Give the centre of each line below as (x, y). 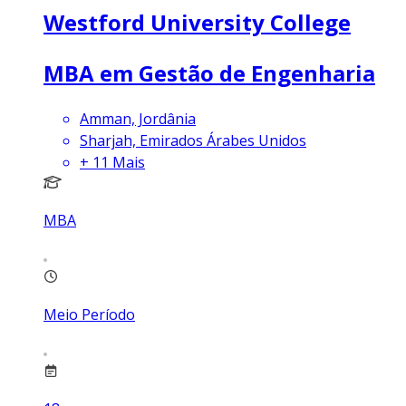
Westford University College (197, 22)
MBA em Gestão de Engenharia (209, 72)
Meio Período (89, 314)
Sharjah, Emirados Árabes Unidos (193, 140)
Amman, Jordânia (138, 118)
